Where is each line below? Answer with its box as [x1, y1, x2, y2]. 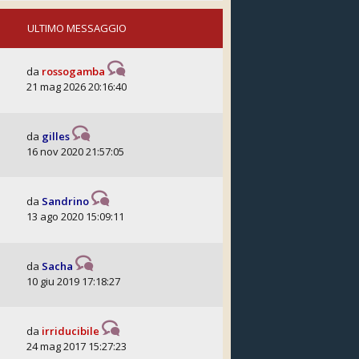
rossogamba [42, 64, 105, 79]
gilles [42, 129, 70, 143]
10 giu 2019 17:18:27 [26, 274, 120, 288]
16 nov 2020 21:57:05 [26, 144, 124, 159]
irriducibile [42, 324, 99, 338]
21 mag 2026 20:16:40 [26, 79, 127, 94]
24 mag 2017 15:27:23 [26, 339, 127, 353]
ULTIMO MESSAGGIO [27, 21, 127, 35]
